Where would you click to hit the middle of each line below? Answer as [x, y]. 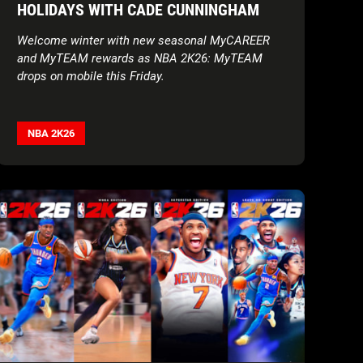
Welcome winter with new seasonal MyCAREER [143, 40]
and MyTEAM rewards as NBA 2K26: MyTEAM [140, 58]
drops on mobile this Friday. [91, 76]
